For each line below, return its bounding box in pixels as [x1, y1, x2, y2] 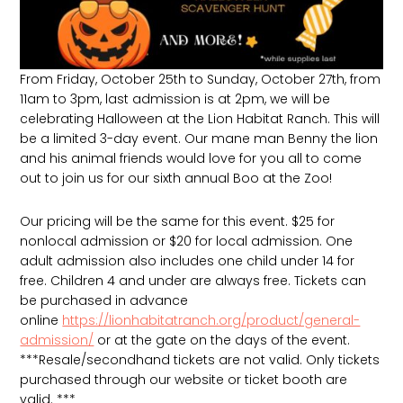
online [20, 311, 63, 330]
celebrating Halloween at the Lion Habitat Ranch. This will [20, 110, 381, 129]
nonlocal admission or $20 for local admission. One [20, 232, 354, 251]
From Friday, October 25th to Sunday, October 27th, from [20, 70, 381, 89]
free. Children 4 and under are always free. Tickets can [20, 272, 367, 291]
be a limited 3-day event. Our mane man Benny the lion [20, 130, 379, 148]
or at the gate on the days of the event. [94, 331, 351, 350]
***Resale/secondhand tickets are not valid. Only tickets [20, 351, 381, 370]
